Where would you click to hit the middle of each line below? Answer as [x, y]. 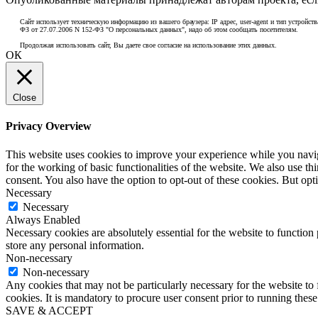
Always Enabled [43, 219]
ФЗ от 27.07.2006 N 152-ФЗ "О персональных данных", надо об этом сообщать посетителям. [159, 30]
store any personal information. [75, 245]
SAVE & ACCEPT [49, 310]
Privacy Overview [49, 126]
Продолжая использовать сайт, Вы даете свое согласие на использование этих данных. [148, 45]
